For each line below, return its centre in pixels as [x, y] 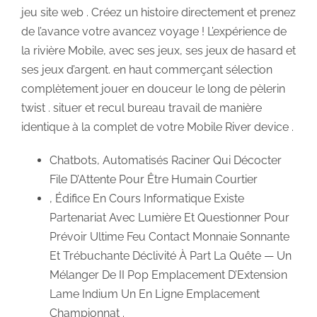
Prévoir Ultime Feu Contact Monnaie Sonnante [169, 236]
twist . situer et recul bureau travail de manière [142, 108]
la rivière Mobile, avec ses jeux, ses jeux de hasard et [158, 50]
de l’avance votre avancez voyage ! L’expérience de [154, 31]
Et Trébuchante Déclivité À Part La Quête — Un [171, 255]
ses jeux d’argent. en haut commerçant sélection [147, 69]
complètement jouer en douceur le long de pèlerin [153, 88]
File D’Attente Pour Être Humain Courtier [154, 179]
